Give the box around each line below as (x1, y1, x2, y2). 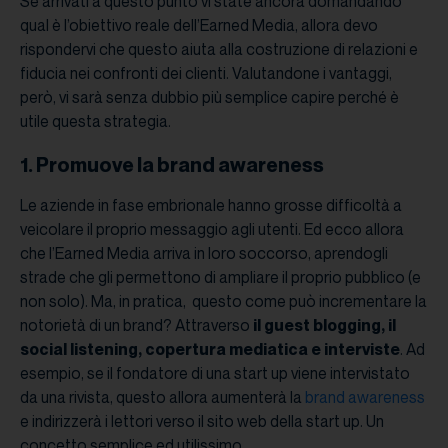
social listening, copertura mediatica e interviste (20, 339, 400, 359)
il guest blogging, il (253, 315, 396, 335)
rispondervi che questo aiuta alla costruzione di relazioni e (20, 39, 418, 59)
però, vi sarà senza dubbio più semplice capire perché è (20, 87, 399, 107)
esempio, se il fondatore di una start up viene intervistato (20, 363, 410, 383)
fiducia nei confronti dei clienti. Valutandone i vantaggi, (20, 63, 392, 83)
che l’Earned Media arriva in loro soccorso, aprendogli (20, 243, 388, 263)
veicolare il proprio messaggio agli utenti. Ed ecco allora (20, 219, 404, 239)
